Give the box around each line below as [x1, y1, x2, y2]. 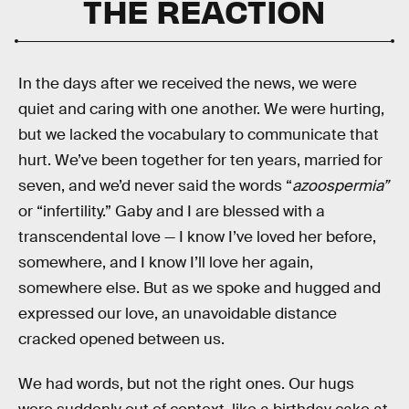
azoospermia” [292, 175, 389, 195]
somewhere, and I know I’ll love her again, [18, 252, 313, 272]
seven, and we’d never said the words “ [18, 175, 292, 195]
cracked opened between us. [18, 329, 225, 349]
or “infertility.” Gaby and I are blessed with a [18, 201, 325, 221]
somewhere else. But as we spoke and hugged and [18, 278, 381, 298]
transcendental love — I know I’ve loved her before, [18, 226, 376, 246]
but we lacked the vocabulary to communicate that [18, 124, 379, 144]
